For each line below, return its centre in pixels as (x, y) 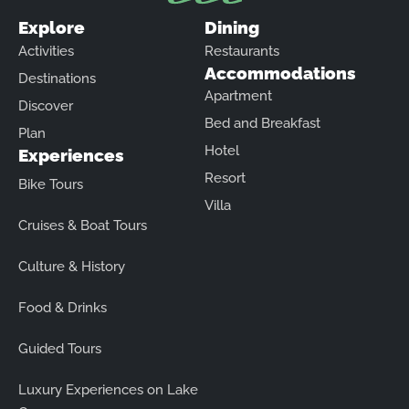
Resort (225, 178)
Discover (46, 105)
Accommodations (280, 73)
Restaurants (242, 51)
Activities (46, 51)
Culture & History (72, 266)
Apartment (238, 95)
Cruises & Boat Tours (83, 225)
